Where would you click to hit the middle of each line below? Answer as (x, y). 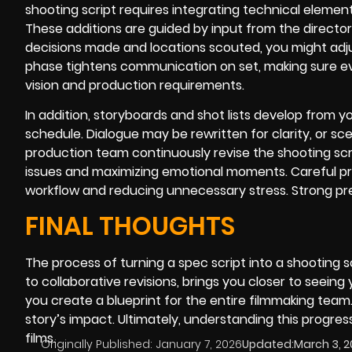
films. (40, 339)
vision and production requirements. (135, 85)
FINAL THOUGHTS (130, 226)
